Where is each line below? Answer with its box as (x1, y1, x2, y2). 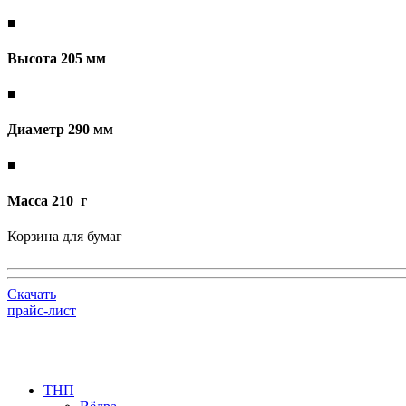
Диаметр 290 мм (7, 121, 113, 138)
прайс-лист (7, 303, 76, 319)
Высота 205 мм (7, 50, 106, 66)
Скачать (7, 286, 56, 303)
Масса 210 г (7, 192, 87, 208)
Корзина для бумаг (7, 228, 122, 245)
